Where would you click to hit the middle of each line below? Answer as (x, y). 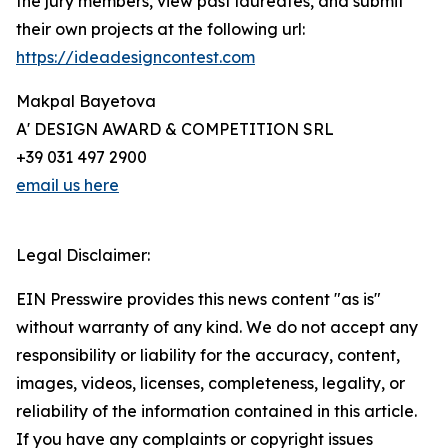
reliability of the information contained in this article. (216, 411)
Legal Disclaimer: (83, 255)
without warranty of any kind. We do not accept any (217, 327)
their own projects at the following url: (160, 29)
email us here (67, 185)
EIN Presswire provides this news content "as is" (198, 299)
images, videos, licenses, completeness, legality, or (210, 383)
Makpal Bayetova (86, 101)
